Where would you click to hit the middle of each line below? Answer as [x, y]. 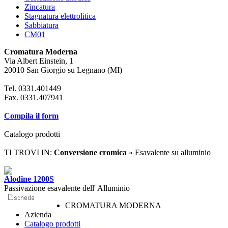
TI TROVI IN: [29, 152]
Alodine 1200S [29, 179]
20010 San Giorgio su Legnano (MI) [63, 70]
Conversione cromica [90, 152]
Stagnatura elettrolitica [60, 16]
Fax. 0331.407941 [34, 97]
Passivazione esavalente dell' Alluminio [67, 188]
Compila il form [31, 116]
